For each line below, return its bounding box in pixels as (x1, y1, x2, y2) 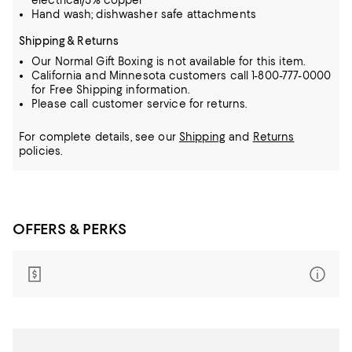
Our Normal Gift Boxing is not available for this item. (31, 55, 306, 68)
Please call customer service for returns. (31, 97, 247, 110)
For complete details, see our (19, 130, 179, 143)
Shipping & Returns (19, 35, 119, 47)
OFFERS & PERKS (13, 220, 126, 238)
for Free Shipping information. (31, 83, 189, 96)
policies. (19, 145, 63, 157)
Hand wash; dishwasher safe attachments (31, 8, 256, 20)
